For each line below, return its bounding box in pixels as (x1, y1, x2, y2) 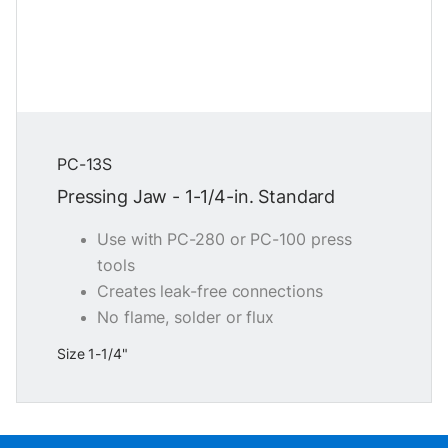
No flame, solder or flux (97, 307, 275, 327)
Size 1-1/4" (57, 345, 128, 362)
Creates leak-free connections (97, 281, 323, 301)
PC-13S (57, 154, 113, 174)
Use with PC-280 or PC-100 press (97, 229, 352, 249)
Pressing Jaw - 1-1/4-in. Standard (57, 186, 336, 207)
